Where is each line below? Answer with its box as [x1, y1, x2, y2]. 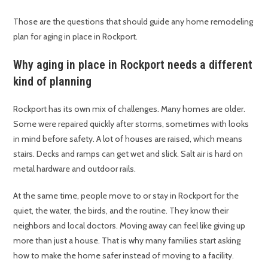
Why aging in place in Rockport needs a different [13, 57, 253, 72]
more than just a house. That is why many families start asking [13, 235, 241, 246]
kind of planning [13, 74, 92, 89]
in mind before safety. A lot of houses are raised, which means [13, 133, 243, 145]
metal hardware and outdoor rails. [13, 163, 136, 175]
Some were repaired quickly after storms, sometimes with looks [13, 118, 249, 130]
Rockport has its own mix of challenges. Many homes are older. [13, 103, 246, 115]
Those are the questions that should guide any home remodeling [13, 16, 254, 28]
